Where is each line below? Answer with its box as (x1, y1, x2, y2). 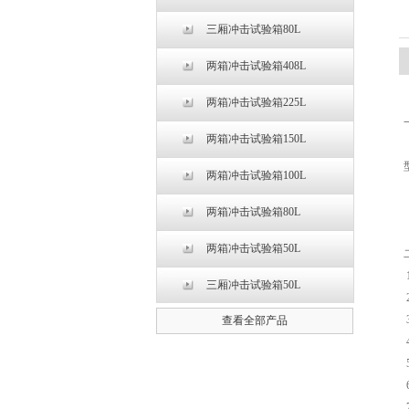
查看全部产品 (221, 314, 288, 327)
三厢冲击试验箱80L (205, 23, 300, 36)
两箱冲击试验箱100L (205, 169, 306, 182)
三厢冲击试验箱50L (205, 278, 300, 291)
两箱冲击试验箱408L (205, 59, 306, 72)
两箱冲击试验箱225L (205, 96, 306, 109)
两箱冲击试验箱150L (205, 132, 306, 145)
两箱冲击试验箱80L (205, 205, 300, 218)
